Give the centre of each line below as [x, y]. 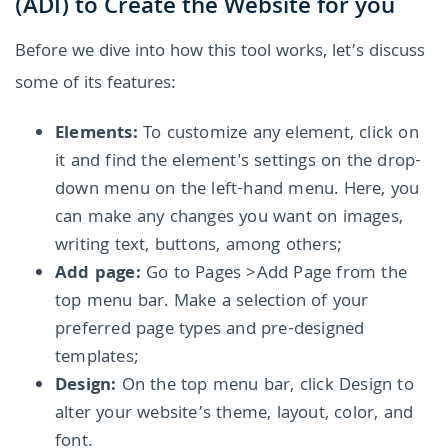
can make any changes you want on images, [229, 218]
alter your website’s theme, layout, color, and [234, 414]
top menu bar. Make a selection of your [212, 302]
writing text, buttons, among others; [199, 246]
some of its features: [95, 84]
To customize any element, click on [281, 134]
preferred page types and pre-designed [210, 330]
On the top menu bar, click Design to [265, 386]
